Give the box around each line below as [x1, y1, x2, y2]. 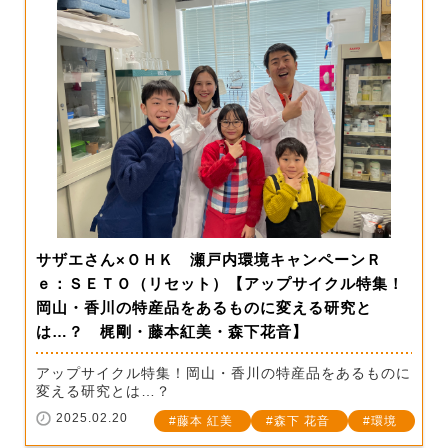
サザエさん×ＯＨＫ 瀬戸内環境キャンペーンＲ [36, 251, 382, 269]
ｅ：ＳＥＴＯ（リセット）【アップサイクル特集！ [36, 275, 404, 293]
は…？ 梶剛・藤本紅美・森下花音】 [36, 323, 308, 341]
